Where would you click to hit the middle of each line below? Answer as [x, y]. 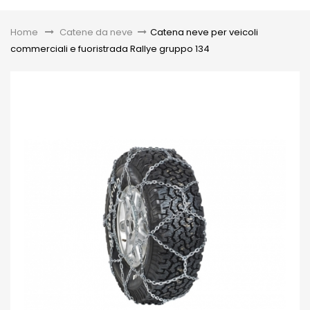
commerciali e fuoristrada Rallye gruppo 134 [110, 48]
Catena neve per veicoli [204, 32]
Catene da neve [96, 32]
